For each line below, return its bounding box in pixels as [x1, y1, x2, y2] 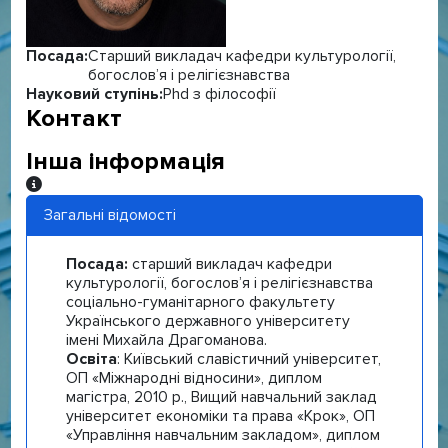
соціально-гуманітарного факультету [65, 293, 335, 312]
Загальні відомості [44, 206, 176, 224]
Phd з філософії [162, 84, 276, 103]
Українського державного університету [65, 312, 350, 331]
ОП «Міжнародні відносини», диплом [65, 369, 322, 388]
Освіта [65, 350, 117, 370]
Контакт [25, 103, 122, 133]
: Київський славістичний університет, [116, 350, 381, 369]
